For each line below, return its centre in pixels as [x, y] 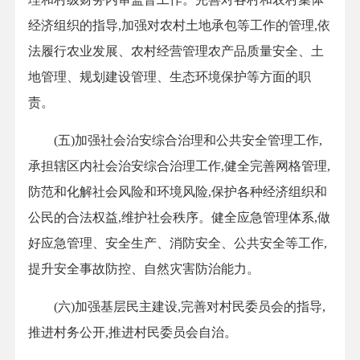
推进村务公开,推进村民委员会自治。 [133, 333]
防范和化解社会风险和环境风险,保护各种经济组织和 [178, 192]
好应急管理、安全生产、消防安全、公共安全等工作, [178, 243]
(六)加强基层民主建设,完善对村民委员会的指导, [177, 307]
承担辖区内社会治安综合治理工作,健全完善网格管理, [179, 166]
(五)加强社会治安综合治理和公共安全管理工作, [175, 141]
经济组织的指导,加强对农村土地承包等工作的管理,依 [179, 26]
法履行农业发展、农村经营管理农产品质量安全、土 [176, 51]
